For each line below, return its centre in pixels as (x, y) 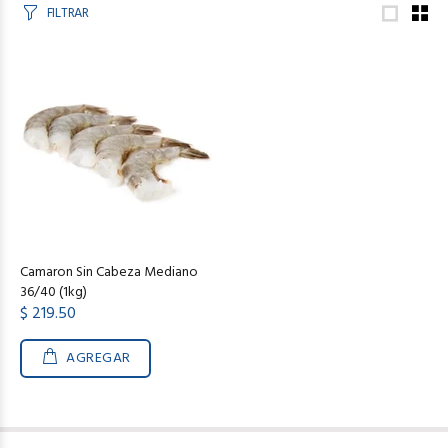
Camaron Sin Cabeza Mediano (109, 272)
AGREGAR (99, 358)
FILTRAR (67, 13)
